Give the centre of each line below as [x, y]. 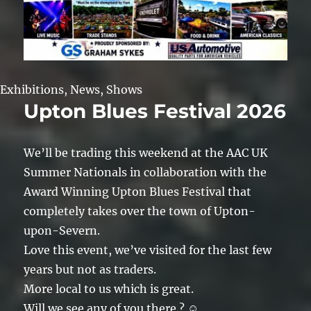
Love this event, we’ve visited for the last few [148, 250]
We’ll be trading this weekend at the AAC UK [146, 153]
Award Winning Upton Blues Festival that [138, 192]
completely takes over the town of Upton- [140, 211]
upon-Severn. [62, 231]
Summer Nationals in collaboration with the [145, 173]
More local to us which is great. [109, 289]
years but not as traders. [90, 270]
